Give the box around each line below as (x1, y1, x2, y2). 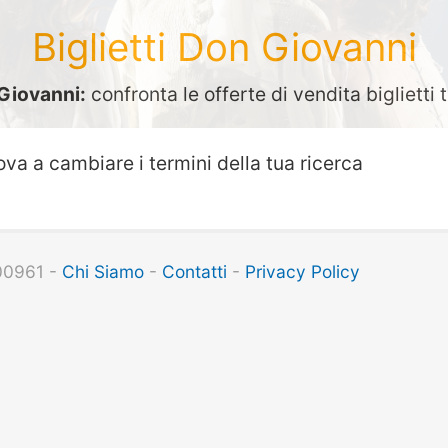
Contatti (162, 260, 227, 282)
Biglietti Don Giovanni (31, 23, 417, 70)
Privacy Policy (245, 260, 360, 282)
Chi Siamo (62, 260, 144, 282)
